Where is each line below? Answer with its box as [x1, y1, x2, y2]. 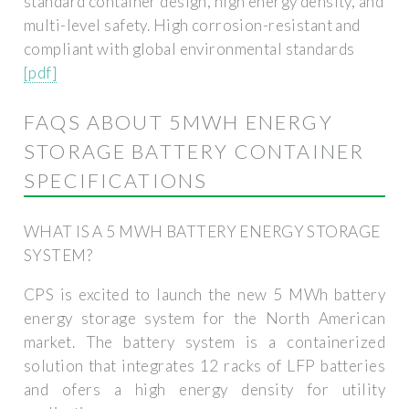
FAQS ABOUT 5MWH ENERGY [24, 110, 333, 134]
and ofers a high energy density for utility [24, 379, 385, 399]
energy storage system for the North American [24, 308, 385, 328]
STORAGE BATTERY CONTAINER [24, 139, 365, 163]
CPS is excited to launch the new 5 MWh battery [24, 284, 385, 304]
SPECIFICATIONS [24, 168, 208, 193]
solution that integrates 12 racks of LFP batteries [24, 355, 385, 375]
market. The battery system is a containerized [24, 331, 385, 351]
